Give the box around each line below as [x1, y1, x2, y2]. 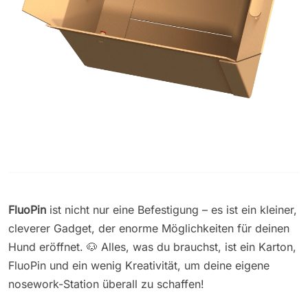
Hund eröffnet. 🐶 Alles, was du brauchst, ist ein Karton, [8, 239, 296, 254]
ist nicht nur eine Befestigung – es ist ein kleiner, [46, 202, 297, 217]
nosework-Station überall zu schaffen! [8, 276, 204, 291]
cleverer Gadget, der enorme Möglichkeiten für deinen [8, 221, 289, 235]
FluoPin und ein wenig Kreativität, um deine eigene [8, 258, 269, 272]
